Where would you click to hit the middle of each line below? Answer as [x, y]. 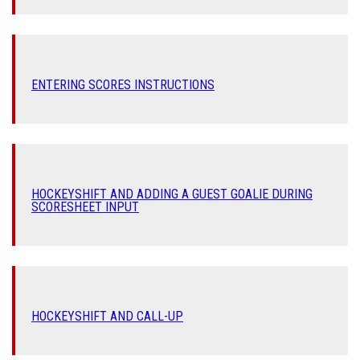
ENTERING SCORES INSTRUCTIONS [123, 85]
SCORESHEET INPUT [85, 207]
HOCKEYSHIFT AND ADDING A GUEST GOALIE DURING [172, 194]
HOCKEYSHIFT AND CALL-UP [107, 316]
